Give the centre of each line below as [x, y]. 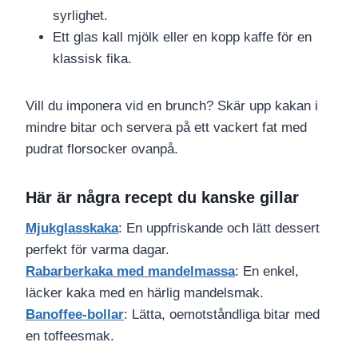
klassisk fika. [92, 59]
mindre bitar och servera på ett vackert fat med [166, 128]
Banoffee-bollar [75, 315]
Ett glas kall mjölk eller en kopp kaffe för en [182, 38]
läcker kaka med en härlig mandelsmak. [145, 293]
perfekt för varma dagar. [97, 250]
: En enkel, [267, 272]
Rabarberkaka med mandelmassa [130, 272]
